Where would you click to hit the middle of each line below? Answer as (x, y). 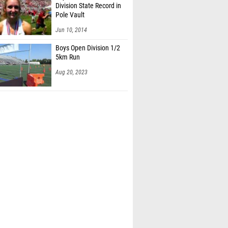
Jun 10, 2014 (71, 30)
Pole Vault (70, 15)
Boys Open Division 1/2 (88, 48)
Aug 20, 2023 (72, 72)
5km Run (68, 57)
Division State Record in (88, 6)
